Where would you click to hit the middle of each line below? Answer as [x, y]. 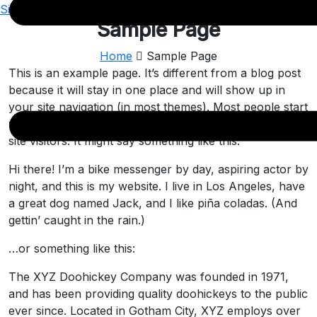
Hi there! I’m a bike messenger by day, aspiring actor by [158, 169]
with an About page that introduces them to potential [150, 124]
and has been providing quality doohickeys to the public [158, 294]
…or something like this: [72, 249]
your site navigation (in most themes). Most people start [158, 107]
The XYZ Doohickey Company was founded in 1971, [149, 277]
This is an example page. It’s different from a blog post [155, 73]
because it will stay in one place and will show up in [147, 90]
